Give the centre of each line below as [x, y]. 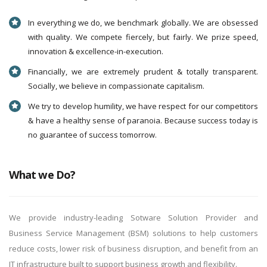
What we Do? [42, 175]
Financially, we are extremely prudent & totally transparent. [143, 72]
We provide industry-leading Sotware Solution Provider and [133, 218]
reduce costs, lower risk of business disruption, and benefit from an [133, 249]
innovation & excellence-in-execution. [96, 51]
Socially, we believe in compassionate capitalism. [116, 86]
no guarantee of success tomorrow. [92, 135]
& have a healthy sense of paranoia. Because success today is [143, 120]
